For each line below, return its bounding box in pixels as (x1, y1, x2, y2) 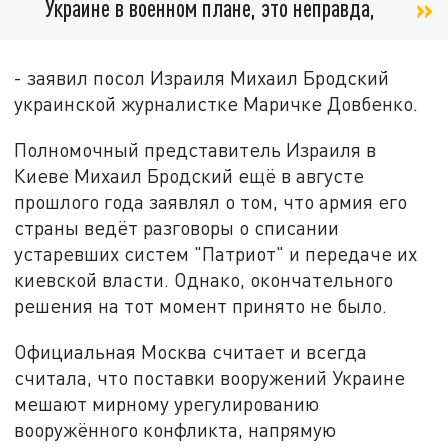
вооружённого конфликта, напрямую (14, 417, 337, 441)
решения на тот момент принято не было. (14, 294, 388, 318)
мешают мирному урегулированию (14, 391, 320, 415)
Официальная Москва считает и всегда (14, 339, 368, 363)
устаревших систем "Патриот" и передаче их (14, 242, 418, 266)
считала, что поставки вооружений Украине (14, 365, 406, 389)
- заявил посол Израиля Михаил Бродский (14, 66, 390, 90)
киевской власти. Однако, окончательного (14, 268, 394, 292)
